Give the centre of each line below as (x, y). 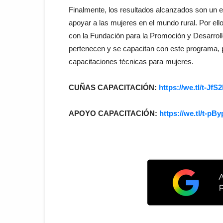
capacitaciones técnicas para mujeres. (131, 61)
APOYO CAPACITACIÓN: (114, 113)
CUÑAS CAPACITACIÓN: (114, 87)
